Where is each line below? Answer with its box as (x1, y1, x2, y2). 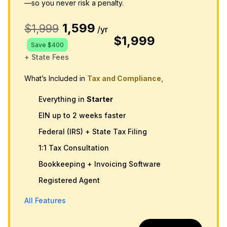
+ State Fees (24, 52, 69, 61)
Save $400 (31, 41, 64, 49)
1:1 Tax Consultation (39, 143, 109, 152)
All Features (24, 196, 66, 205)
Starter (87, 94, 113, 103)
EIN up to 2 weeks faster (39, 110, 126, 120)
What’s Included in (24, 73, 87, 83)
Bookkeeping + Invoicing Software (39, 159, 161, 168)
